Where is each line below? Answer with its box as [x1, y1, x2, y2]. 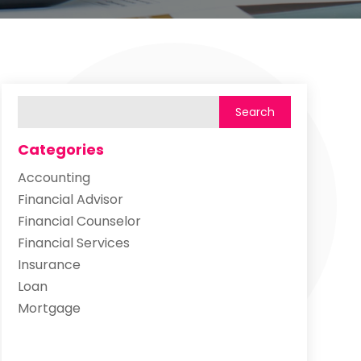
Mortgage [17, 298, 81, 317]
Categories [17, 139, 104, 160]
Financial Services [17, 233, 130, 252]
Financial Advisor [17, 189, 123, 209]
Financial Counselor [17, 211, 141, 230]
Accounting [17, 168, 90, 187]
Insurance [17, 255, 81, 274]
